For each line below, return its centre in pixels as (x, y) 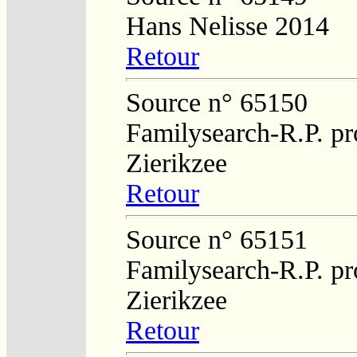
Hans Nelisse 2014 (228, 25)
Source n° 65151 (217, 239)
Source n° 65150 (217, 102)
